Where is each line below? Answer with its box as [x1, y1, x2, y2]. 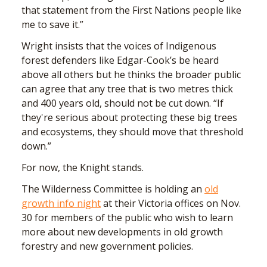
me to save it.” [21, 18, 83, 32]
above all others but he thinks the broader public [21, 68, 241, 82]
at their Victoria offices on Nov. [101, 197, 241, 210]
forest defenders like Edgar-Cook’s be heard [21, 54, 219, 67]
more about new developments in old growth [21, 225, 223, 239]
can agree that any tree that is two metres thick [21, 82, 233, 96]
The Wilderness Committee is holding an [21, 182, 204, 196]
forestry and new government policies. [21, 240, 193, 253]
